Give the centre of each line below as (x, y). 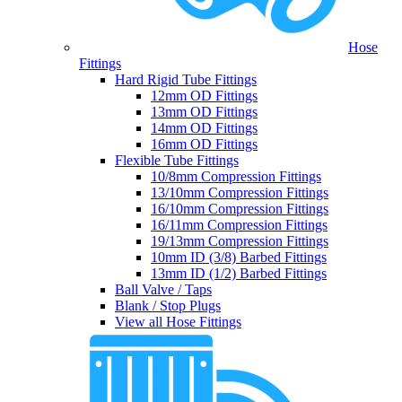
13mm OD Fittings (204, 112)
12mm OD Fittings (204, 96)
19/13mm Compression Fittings (240, 241)
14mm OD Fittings (204, 128)
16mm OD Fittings (204, 144)
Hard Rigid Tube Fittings (186, 80)
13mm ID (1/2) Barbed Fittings (239, 274)
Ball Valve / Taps (163, 290)
